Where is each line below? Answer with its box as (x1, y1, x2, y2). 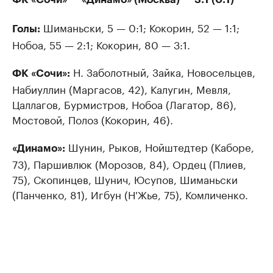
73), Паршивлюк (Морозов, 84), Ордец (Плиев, (12, 155, 246, 171)
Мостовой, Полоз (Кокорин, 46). (12, 111, 173, 127)
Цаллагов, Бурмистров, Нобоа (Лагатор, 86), (12, 96, 236, 112)
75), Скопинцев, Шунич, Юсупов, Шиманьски (12, 171, 238, 186)
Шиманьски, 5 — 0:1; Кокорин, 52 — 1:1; (40, 19, 239, 35)
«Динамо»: (12, 143, 65, 154)
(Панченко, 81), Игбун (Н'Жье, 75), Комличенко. (12, 186, 248, 202)
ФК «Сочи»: (12, 68, 70, 79)
